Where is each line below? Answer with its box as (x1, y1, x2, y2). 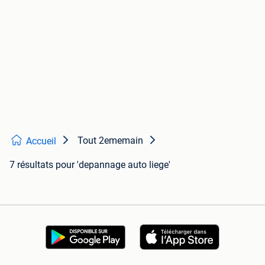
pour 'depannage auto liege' (56, 159, 170, 171)
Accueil (26, 135, 56, 147)
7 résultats (9, 159, 53, 171)
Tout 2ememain (77, 135, 143, 147)
